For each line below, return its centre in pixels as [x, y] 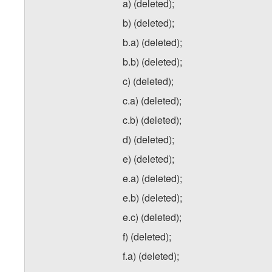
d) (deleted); [148, 140]
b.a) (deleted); [152, 42]
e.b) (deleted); [152, 198]
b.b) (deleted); [152, 62]
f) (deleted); [147, 237]
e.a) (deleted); [152, 178]
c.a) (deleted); [152, 101]
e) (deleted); [148, 159]
